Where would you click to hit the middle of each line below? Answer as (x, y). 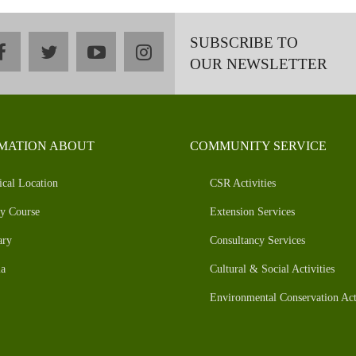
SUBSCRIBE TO (244, 43)
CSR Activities (243, 184)
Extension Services (252, 212)
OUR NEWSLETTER (259, 64)
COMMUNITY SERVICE (258, 146)
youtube (135, 52)
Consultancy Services (257, 241)
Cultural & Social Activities (272, 269)
